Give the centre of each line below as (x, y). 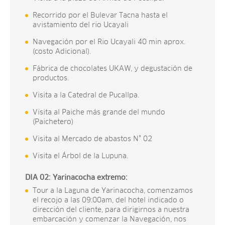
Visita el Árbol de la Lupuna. (80, 156)
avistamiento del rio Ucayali (81, 25)
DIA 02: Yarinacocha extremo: (76, 178)
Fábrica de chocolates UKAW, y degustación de (113, 69)
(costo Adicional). (62, 51)
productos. (51, 78)
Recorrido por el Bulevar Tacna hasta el (100, 15)
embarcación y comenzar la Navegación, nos (109, 219)
